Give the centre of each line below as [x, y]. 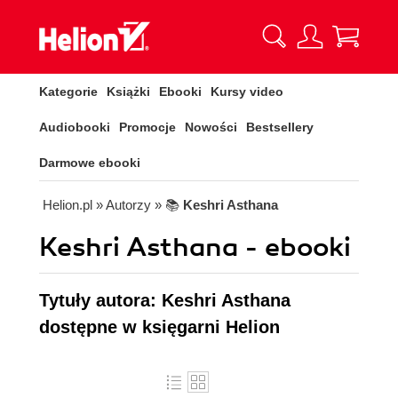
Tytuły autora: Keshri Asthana [165, 300]
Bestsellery [280, 127]
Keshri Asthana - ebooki [195, 247]
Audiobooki [75, 127]
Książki [128, 92]
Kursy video [247, 92]
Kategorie [68, 92]
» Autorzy [123, 205]
